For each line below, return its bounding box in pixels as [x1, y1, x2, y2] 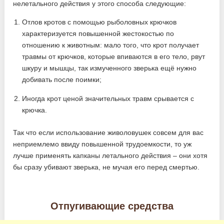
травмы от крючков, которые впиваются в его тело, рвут [22, 52, 205, 60]
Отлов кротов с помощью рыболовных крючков [22, 17, 177, 26]
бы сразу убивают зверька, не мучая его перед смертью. [13, 162, 200, 171]
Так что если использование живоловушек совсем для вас [13, 128, 204, 136]
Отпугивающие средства [50, 200, 173, 212]
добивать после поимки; [22, 75, 102, 83]
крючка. [22, 105, 47, 114]
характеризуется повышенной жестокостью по [22, 29, 174, 37]
